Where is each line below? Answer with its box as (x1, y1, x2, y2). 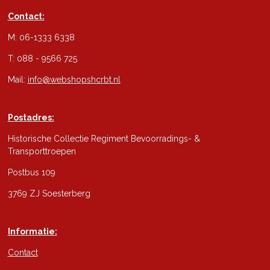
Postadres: (7, 113, 54, 122)
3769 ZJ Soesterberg (7, 189, 90, 198)
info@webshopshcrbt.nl (27, 75, 121, 84)
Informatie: (7, 227, 57, 236)
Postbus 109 (7, 168, 55, 177)
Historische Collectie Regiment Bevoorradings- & (7, 134, 200, 143)
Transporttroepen (7, 146, 76, 156)
